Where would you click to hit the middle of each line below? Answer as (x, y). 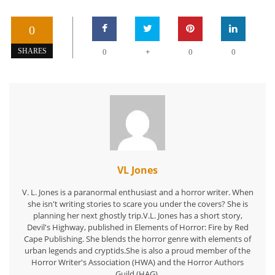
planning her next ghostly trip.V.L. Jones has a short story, (137, 215)
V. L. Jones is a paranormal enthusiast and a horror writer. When (137, 192)
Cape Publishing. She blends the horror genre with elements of (137, 238)
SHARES (32, 51)
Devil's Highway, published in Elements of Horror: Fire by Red (137, 227)
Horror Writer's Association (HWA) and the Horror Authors (137, 262)
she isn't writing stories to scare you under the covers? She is (137, 203)
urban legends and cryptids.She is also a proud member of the (137, 250)
